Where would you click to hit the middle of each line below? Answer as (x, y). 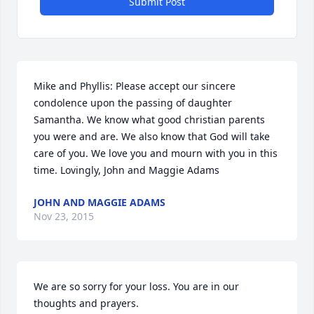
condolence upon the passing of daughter (133, 103)
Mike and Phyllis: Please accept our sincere (135, 86)
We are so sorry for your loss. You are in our (136, 286)
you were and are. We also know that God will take (152, 136)
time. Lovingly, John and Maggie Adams (127, 170)
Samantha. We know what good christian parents (149, 120)
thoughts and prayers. (86, 303)
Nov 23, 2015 (64, 216)
